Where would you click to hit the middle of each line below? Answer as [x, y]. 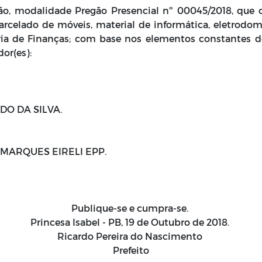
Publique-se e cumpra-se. [131, 208]
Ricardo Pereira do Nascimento [131, 236]
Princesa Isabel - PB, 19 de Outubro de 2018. [131, 222]
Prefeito [131, 250]
